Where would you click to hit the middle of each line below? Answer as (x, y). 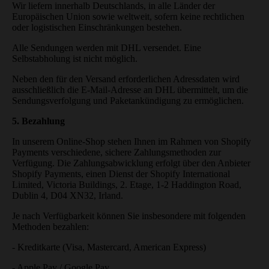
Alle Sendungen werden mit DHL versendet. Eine (107, 47)
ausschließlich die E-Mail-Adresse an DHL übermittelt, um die (130, 89)
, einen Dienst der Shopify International (156, 174)
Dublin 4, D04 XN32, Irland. (68, 195)
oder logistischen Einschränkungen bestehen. (97, 27)
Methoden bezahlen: (50, 226)
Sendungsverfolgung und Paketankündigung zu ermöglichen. (128, 100)
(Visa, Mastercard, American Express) (133, 247)
